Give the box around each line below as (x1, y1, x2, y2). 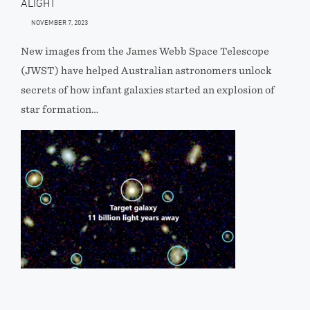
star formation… (21, 104, 98, 115)
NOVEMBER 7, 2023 (31, 18, 88, 26)
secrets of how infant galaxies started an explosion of (21, 84, 275, 95)
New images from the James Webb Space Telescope (21, 46, 269, 57)
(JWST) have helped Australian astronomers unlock (21, 65, 272, 76)
